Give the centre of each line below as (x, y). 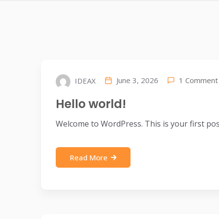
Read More (89, 157)
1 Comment (198, 80)
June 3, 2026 (137, 80)
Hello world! (91, 104)
